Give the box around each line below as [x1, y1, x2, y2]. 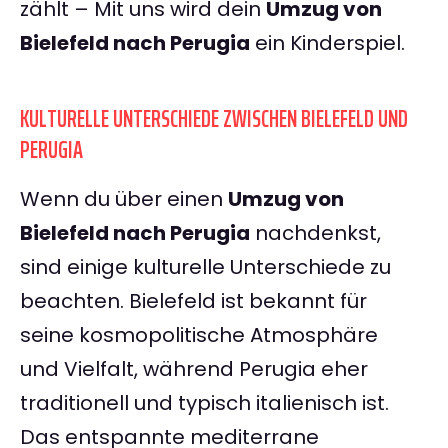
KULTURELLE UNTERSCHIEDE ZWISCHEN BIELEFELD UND [20, 100, 408, 139]
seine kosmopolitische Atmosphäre [20, 321, 378, 350]
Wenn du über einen [20, 185, 228, 214]
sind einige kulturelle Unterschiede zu [20, 253, 391, 282]
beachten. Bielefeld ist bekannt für [20, 287, 367, 316]
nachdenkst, [250, 219, 381, 248]
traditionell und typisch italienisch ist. [20, 389, 389, 418]
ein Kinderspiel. [250, 29, 405, 58]
